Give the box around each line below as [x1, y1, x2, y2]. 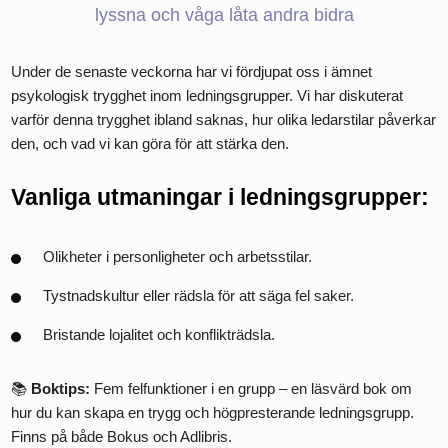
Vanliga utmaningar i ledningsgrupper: [11, 183, 430, 210]
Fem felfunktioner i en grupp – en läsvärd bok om [90, 379, 413, 397]
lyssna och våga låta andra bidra [94, 4, 354, 26]
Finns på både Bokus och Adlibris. [11, 427, 233, 445]
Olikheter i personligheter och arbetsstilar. [43, 247, 313, 265]
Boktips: [31, 379, 91, 397]
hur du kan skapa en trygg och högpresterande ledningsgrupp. [11, 403, 415, 421]
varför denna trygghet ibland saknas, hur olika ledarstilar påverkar [11, 110, 437, 128]
